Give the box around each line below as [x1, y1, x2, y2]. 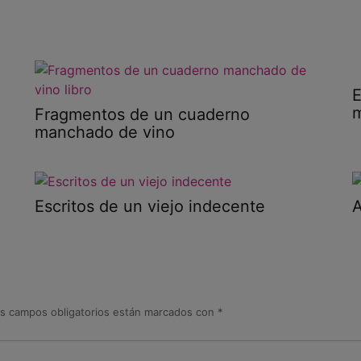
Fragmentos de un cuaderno [34, 105, 250, 125]
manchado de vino [34, 122, 175, 143]
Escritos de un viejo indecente [34, 196, 265, 216]
